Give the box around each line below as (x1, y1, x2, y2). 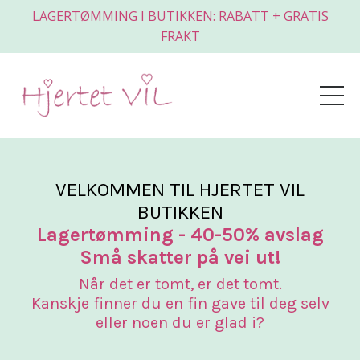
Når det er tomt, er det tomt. (78, 274, 282, 293)
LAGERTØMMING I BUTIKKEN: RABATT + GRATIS (31, 7, 329, 25)
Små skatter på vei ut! (80, 245, 280, 268)
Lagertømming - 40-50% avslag (36, 223, 324, 246)
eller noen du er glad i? (96, 313, 264, 332)
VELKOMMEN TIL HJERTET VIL (55, 178, 305, 201)
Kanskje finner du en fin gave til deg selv (31, 293, 329, 313)
